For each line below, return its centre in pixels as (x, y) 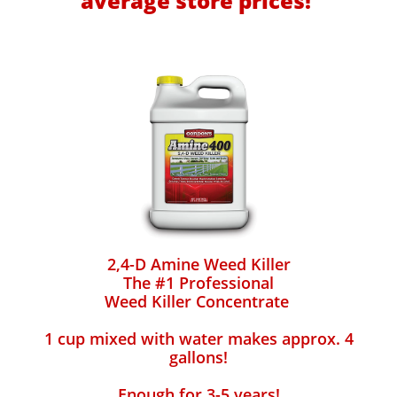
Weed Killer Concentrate (198, 301)
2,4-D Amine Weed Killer (198, 264)
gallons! (198, 357)
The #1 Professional (198, 283)
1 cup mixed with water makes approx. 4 (198, 339)
